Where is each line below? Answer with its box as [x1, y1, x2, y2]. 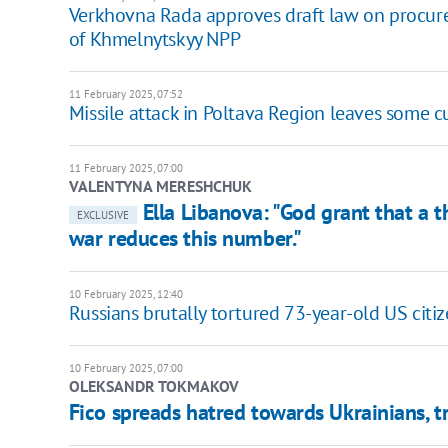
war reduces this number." [68, 224, 302, 253]
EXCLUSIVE [76, 208, 129, 223]
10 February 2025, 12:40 [68, 287, 183, 302]
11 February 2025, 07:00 [68, 161, 183, 176]
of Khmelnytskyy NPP [68, 26, 241, 53]
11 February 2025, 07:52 [68, 87, 183, 102]
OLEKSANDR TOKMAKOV [68, 376, 239, 397]
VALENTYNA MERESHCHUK [68, 176, 252, 197]
